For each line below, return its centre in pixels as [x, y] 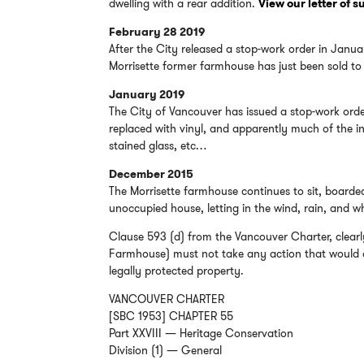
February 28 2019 [157, 32]
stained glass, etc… [158, 146]
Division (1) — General [166, 351]
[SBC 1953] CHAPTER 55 [171, 316]
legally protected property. [177, 271]
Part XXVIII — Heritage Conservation [201, 334]
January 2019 [147, 95]
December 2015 [152, 174]
